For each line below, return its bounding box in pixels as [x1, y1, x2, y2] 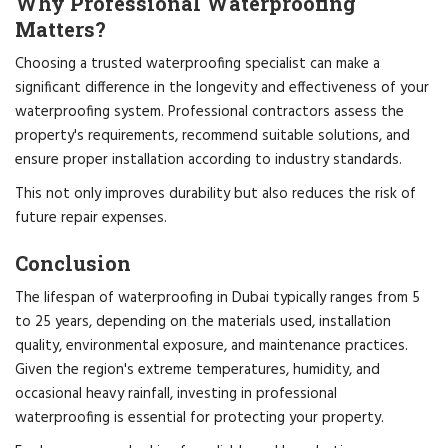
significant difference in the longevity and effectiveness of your [15, 75, 429, 100]
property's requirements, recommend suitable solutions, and [15, 123, 410, 148]
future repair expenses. [15, 205, 167, 230]
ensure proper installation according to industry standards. [15, 147, 402, 172]
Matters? [15, 15, 106, 42]
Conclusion [15, 249, 131, 276]
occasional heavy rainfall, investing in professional [15, 381, 337, 406]
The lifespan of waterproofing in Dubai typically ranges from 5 [15, 285, 420, 310]
